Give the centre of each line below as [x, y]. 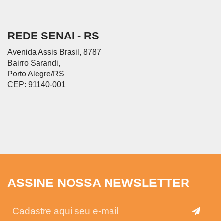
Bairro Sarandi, [34, 63]
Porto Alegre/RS [36, 74]
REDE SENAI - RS [53, 36]
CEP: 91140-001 [37, 85]
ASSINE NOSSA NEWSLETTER [98, 183]
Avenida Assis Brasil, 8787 [54, 52]
